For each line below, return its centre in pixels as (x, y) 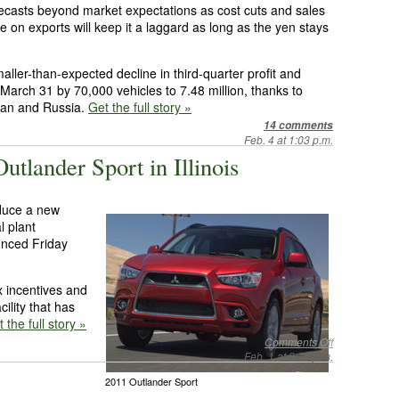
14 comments (298, 125)
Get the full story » (140, 107)
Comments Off (299, 342)
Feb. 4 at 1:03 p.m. (289, 139)
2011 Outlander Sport (151, 381)
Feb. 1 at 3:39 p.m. (289, 356)
